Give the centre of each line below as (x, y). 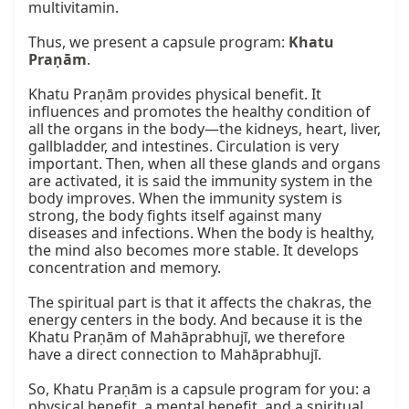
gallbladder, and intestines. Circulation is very (184, 147)
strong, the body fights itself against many (175, 216)
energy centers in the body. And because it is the (195, 320)
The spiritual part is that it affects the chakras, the (200, 303)
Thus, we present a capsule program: (158, 42)
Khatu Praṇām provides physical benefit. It (175, 94)
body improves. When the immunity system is (185, 199)
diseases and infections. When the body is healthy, (201, 233)
